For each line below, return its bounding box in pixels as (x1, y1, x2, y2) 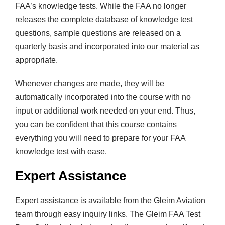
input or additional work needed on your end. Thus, (15, 106, 195, 116)
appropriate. (15, 56, 58, 65)
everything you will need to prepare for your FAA (15, 134, 185, 143)
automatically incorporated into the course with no (15, 93, 191, 102)
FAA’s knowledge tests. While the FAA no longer (15, 2, 186, 11)
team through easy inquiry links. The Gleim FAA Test (15, 210, 200, 219)
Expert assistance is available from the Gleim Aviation (15, 196, 205, 205)
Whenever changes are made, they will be (15, 79, 164, 88)
